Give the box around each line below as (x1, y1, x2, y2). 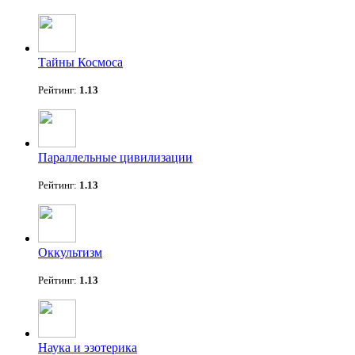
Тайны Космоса (38, 55, 123, 70)
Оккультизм (38, 246, 102, 260)
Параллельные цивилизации (38, 151, 193, 165)
